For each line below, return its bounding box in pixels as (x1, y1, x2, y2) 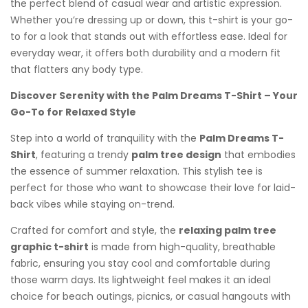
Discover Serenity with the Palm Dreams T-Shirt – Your (10, 89, 298, 103)
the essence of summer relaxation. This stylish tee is (10, 164, 263, 179)
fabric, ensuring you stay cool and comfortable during (10, 256, 270, 271)
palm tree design (131, 148, 221, 162)
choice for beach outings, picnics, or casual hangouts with (10, 289, 291, 304)
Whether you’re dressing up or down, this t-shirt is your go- (10, 13, 293, 27)
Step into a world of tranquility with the (10, 131, 199, 146)
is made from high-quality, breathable (89, 240, 276, 254)
